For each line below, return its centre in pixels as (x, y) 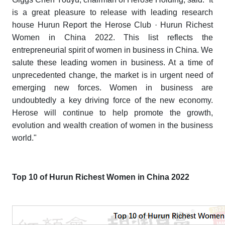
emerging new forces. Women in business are (113, 88)
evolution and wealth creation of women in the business (113, 126)
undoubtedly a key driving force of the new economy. (113, 100)
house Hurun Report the (59, 25)
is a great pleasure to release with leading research (113, 13)
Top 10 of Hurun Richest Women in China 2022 (101, 177)
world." (24, 138)
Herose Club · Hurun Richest (159, 25)
